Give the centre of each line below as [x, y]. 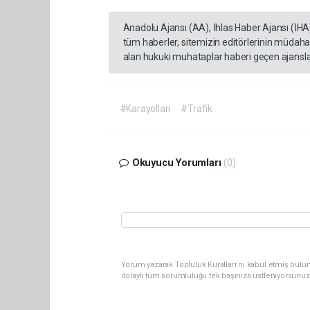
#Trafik [197, 109]
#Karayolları [145, 109]
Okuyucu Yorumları [176, 163]
